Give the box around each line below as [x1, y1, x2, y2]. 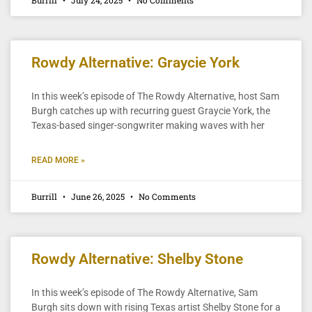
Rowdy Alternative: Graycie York [31, 54, 240, 71]
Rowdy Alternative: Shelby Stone [31, 250, 243, 267]
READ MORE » [31, 155, 85, 165]
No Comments [136, 190, 196, 202]
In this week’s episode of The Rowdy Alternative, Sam [31, 286, 258, 298]
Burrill [31, 190, 59, 202]
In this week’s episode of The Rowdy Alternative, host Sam [31, 90, 279, 102]
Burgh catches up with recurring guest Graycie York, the [31, 104, 270, 116]
